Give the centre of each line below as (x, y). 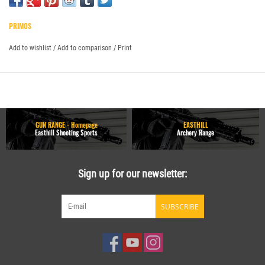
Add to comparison (85, 48)
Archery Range (196, 132)
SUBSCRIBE (180, 206)
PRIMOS (20, 25)
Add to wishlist (30, 48)
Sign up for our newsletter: (132, 173)
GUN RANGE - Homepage (66, 125)
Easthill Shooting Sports (67, 132)
